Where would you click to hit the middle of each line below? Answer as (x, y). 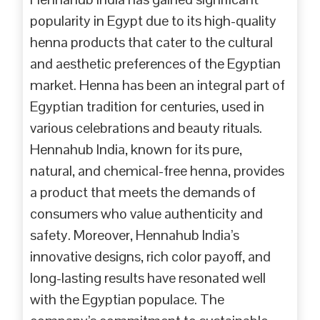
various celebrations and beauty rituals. (146, 127)
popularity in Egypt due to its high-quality (154, 20)
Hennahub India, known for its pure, (136, 149)
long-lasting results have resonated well (148, 277)
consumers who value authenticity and (147, 213)
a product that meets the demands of (143, 192)
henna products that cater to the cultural (152, 42)
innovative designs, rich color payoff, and (151, 256)
